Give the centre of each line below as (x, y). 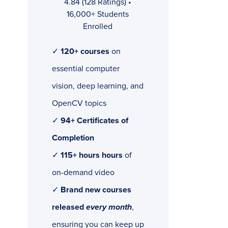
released (69, 207)
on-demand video (83, 173)
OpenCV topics (79, 104)
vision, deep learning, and (97, 86)
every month (109, 207)
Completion (73, 138)
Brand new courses (96, 190)
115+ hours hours (91, 155)
